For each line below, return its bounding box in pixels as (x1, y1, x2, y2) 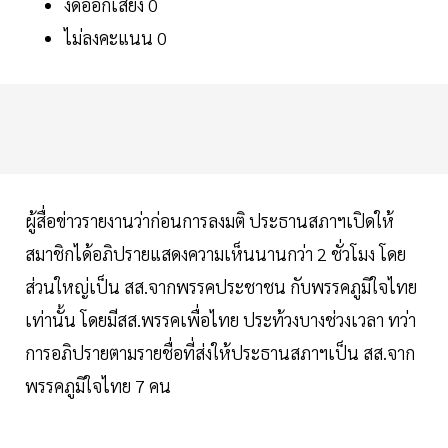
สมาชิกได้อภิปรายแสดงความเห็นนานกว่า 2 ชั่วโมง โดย (25, 242, 406, 266)
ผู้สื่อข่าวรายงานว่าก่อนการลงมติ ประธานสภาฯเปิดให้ (25, 209, 394, 233)
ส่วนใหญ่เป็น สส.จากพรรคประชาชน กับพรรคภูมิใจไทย (25, 275, 417, 299)
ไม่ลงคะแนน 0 (64, 26, 171, 50)
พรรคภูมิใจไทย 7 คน (25, 374, 171, 398)
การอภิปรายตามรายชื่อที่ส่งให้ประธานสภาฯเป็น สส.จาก (25, 341, 415, 365)
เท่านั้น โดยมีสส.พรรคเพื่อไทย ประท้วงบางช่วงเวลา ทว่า (25, 308, 416, 332)
